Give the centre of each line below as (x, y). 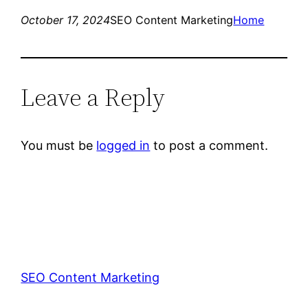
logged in (123, 145)
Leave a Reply (93, 97)
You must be (59, 145)
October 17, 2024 (66, 20)
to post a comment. (209, 145)
